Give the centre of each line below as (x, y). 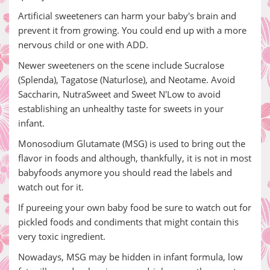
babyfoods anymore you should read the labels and (125, 172)
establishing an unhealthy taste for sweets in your (121, 108)
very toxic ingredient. (62, 236)
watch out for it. (51, 187)
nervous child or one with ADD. (83, 45)
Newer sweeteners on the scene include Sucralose (121, 65)
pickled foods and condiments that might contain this (128, 222)
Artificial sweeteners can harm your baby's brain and (127, 16)
